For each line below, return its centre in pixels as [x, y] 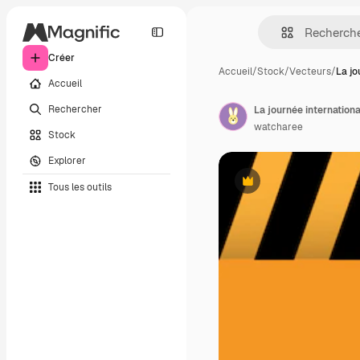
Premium [267, 187]
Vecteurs [310, 72]
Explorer [67, 160]
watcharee [278, 127]
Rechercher [75, 109]
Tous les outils [80, 187]
